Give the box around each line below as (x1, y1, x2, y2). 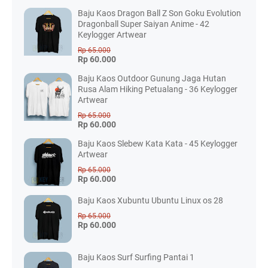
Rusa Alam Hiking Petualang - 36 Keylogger (78, 84, 237, 95)
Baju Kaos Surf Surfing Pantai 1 (78, 252, 194, 263)
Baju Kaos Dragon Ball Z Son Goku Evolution (78, 8, 241, 19)
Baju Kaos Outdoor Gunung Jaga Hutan (78, 74, 226, 84)
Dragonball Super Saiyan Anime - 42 (78, 19, 209, 29)
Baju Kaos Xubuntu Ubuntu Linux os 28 (78, 196, 223, 206)
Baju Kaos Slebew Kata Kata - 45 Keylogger (78, 139, 237, 149)
